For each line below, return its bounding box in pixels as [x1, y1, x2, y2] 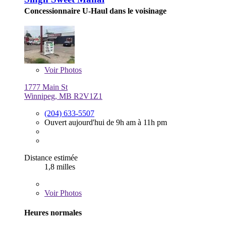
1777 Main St [24, 83, 68, 92]
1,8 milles [44, 162, 75, 172]
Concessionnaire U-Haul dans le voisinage [24, 7, 166, 16]
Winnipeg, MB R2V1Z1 [24, 92, 102, 101]
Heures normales [24, 208, 82, 217]
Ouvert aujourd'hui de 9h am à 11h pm [44, 118, 167, 127]
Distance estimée [24, 153, 78, 162]
